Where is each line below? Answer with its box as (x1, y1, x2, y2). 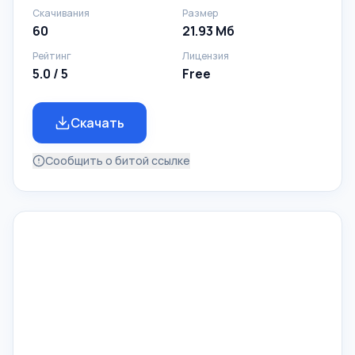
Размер (182, 6, 218, 20)
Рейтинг (32, 49, 71, 63)
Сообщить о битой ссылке (45, 153, 190, 168)
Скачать (71, 114, 124, 132)
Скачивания (32, 6, 90, 20)
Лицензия (182, 49, 229, 63)
